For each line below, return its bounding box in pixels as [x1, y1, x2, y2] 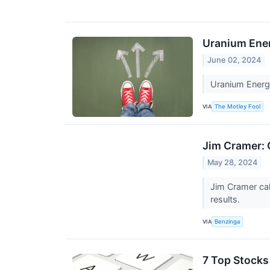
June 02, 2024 [207, 55, 262, 65]
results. [210, 194, 242, 205]
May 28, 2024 [207, 158, 258, 168]
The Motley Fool [215, 103, 261, 110]
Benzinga [215, 218, 240, 225]
